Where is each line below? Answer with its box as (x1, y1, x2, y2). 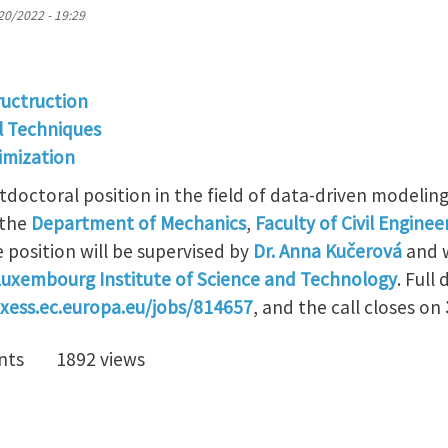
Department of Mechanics (31, 210, 246, 235)
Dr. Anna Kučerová (253, 238, 402, 263)
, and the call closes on (253, 294, 445, 319)
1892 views (56, 346, 145, 371)
